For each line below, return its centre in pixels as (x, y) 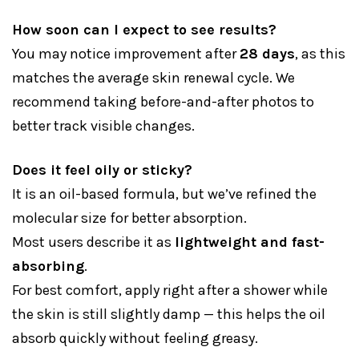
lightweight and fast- (250, 242)
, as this (320, 54)
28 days (267, 54)
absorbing (48, 266)
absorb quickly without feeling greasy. (135, 339)
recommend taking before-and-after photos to (163, 102)
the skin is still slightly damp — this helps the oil (169, 315)
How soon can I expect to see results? (144, 30)
